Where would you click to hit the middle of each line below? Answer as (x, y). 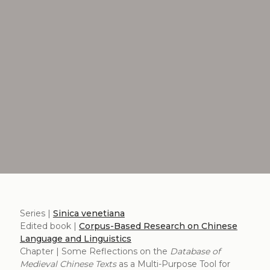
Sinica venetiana (89, 213)
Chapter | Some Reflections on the (95, 251)
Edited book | (49, 226)
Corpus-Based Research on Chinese (158, 226)
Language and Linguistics (75, 238)
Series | (36, 213)
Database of (195, 251)
